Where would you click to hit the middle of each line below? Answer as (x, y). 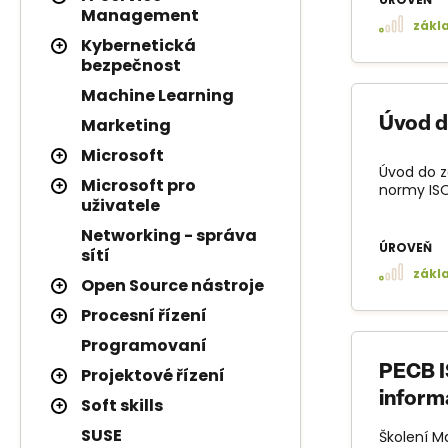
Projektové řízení (153, 375)
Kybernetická (138, 45)
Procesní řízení (144, 315)
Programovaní (144, 345)
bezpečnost (131, 65)
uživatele (120, 205)
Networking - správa (169, 235)
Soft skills (122, 405)
